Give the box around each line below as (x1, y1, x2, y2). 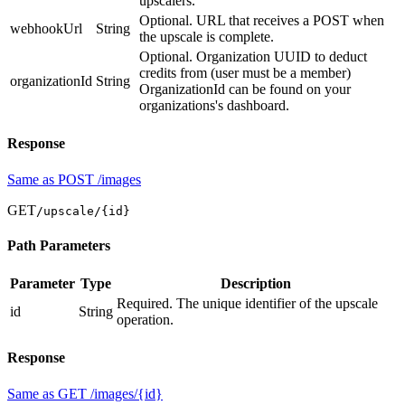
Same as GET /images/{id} (7, 385, 163, 401)
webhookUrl (10, 20, 82, 36)
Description (221, 276, 291, 292)
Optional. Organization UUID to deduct (139, 48, 367, 64)
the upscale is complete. (139, 28, 274, 44)
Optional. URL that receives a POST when (139, 12, 384, 28)
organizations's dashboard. (139, 97, 289, 113)
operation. (117, 312, 174, 328)
